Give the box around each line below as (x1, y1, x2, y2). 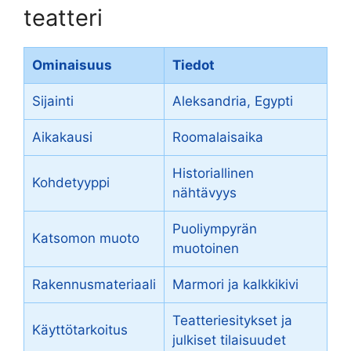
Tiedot (172, 56, 215, 73)
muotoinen (172, 240, 239, 256)
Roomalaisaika (172, 128, 263, 145)
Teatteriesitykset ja (172, 312, 292, 328)
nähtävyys (172, 184, 237, 201)
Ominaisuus (32, 56, 112, 73)
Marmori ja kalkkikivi (172, 276, 299, 292)
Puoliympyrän (172, 220, 257, 237)
